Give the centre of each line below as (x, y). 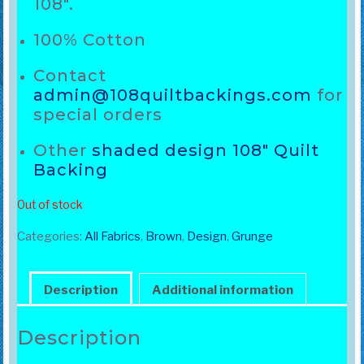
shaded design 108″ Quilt (205, 151)
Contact (69, 76)
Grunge (252, 237)
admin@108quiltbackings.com (172, 95)
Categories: (50, 237)
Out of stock (50, 205)
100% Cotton (89, 40)
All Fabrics (112, 237)
